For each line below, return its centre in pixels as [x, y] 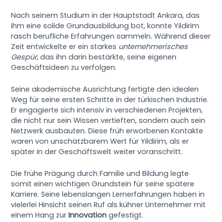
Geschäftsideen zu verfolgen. [64, 67]
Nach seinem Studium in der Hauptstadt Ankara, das [106, 15]
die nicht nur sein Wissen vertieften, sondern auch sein [108, 121]
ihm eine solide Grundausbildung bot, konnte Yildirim [105, 26]
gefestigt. [125, 215]
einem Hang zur [40, 215]
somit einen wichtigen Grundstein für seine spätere [103, 184]
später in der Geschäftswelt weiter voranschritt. [97, 152]
